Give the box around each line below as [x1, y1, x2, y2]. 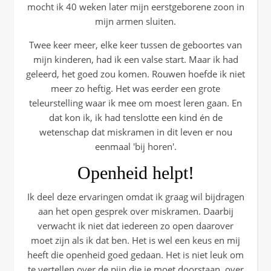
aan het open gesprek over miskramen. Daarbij [38, 205, 233, 217]
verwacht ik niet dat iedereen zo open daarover [38, 220, 233, 232]
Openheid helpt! [77, 163, 194, 183]
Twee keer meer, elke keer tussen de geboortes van [29, 39, 242, 51]
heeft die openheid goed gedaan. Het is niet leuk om [27, 249, 244, 261]
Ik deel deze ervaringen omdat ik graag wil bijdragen [27, 191, 244, 203]
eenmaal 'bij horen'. [94, 140, 177, 152]
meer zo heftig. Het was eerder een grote [51, 82, 220, 94]
